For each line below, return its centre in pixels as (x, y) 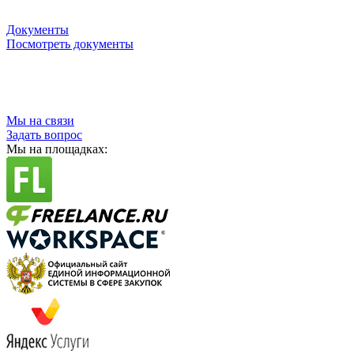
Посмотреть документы (70, 43)
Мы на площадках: (57, 149)
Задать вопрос (44, 134)
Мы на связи (40, 120)
